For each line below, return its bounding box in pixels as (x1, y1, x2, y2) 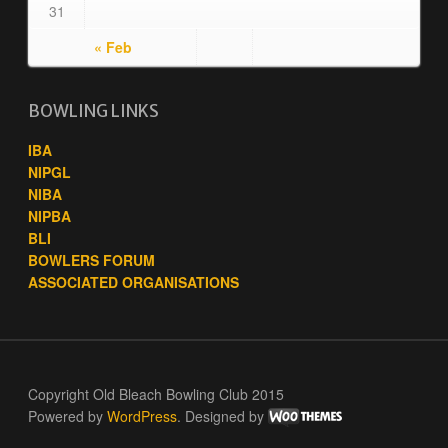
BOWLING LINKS (28, 99, 159, 122)
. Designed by (177, 405, 268, 426)
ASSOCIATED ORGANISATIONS (28, 272, 239, 293)
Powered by (28, 405, 107, 426)
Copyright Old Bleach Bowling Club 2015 (28, 383, 284, 404)
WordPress (107, 405, 177, 426)
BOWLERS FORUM (28, 250, 155, 271)
